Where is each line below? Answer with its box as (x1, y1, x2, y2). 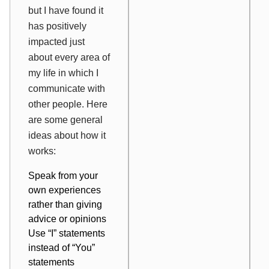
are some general (28, 114, 103, 125)
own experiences (28, 184, 101, 195)
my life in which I (28, 67, 98, 78)
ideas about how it (28, 130, 106, 141)
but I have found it (28, 5, 103, 16)
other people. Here (28, 98, 107, 109)
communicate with (28, 83, 105, 94)
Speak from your (28, 170, 98, 181)
